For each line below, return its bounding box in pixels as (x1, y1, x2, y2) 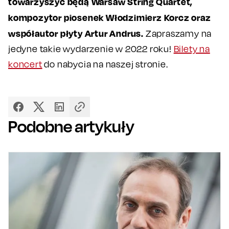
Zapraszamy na (144, 28, 212, 39)
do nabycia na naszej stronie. (42, 58, 168, 70)
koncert (8, 58, 42, 70)
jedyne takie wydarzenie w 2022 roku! (8, 43, 174, 54)
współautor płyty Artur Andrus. (8, 27, 144, 39)
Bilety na (173, 43, 210, 54)
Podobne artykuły (8, 116, 134, 136)
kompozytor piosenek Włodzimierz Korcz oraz (8, 11, 211, 23)
